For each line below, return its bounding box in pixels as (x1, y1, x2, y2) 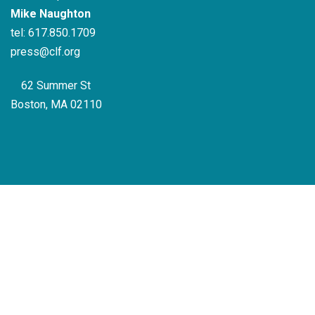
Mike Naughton (11, 7, 91, 21)
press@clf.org (11, 45, 80, 59)
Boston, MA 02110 (11, 97, 102, 111)
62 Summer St (18, 78, 91, 92)
